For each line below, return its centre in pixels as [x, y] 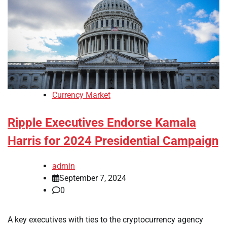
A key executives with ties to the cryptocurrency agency [105, 220]
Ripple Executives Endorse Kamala [102, 123]
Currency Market [81, 95]
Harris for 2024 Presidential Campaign [113, 141]
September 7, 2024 [93, 178]
